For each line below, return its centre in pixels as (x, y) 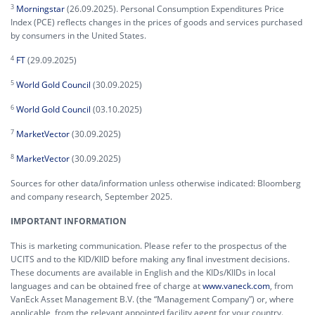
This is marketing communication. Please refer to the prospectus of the (149, 246)
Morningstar (40, 9)
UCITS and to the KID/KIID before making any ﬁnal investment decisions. (150, 259)
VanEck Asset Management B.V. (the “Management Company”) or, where (152, 299)
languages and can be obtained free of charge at (107, 286)
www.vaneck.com (236, 286)
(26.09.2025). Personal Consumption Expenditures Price (174, 9)
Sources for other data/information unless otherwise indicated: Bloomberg (156, 183)
